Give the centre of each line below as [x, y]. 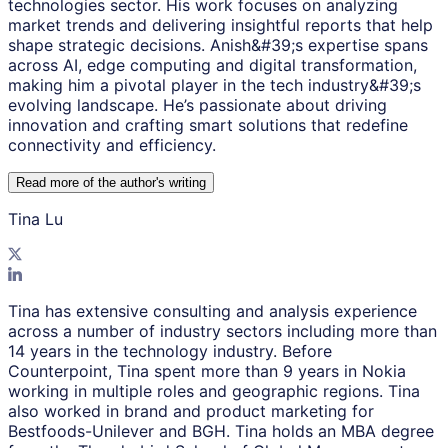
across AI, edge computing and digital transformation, [212, 65]
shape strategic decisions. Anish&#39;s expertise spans [218, 45]
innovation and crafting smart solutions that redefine [208, 125]
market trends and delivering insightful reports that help [220, 25]
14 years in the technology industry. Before [170, 351]
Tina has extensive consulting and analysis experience [212, 311]
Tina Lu [35, 219]
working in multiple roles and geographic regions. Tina [214, 391]
